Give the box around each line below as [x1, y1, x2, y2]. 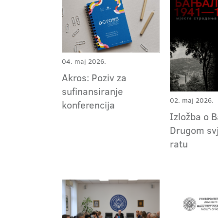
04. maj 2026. [62, 56, 106, 66]
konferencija [62, 97, 115, 111]
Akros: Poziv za [62, 70, 127, 84]
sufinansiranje [62, 84, 123, 98]
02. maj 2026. [170, 95, 214, 105]
